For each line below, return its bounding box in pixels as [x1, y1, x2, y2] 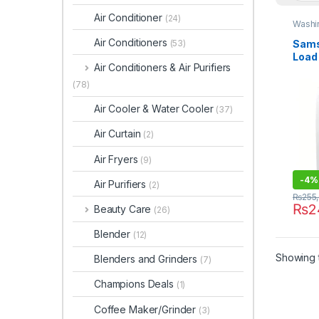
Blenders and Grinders [94, 253, 200, 266]
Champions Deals [94, 278, 177, 291]
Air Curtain [94, 127, 144, 140]
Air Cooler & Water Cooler [94, 103, 216, 115]
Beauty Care [93, 202, 155, 215]
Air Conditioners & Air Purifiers [93, 61, 231, 73]
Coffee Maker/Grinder [94, 303, 199, 315]
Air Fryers [94, 152, 141, 165]
